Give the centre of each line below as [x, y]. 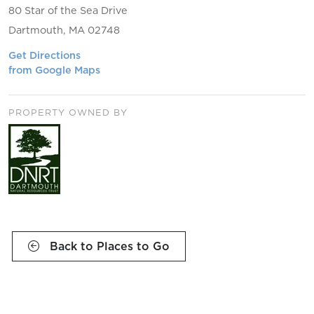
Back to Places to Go [108, 246]
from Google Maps [54, 70]
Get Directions [45, 56]
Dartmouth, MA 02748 [64, 30]
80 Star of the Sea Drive [68, 11]
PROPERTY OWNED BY [68, 112]
